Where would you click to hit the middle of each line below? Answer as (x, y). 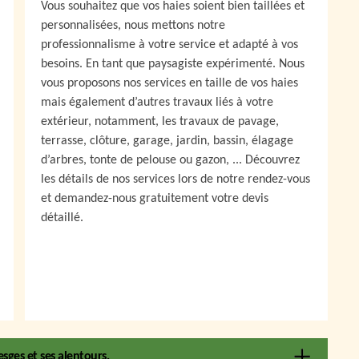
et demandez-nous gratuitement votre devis (155, 198)
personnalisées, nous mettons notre (133, 25)
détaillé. (62, 218)
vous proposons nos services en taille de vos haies (169, 83)
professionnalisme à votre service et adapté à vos (169, 44)
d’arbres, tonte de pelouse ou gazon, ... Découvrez (170, 160)
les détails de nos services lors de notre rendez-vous (175, 179)
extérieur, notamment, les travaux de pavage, (160, 121)
